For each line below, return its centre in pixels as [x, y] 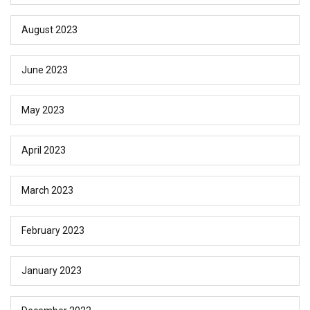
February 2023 [53, 230]
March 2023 [47, 190]
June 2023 [45, 70]
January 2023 [52, 270]
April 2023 [44, 150]
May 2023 [43, 110]
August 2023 [49, 29]
